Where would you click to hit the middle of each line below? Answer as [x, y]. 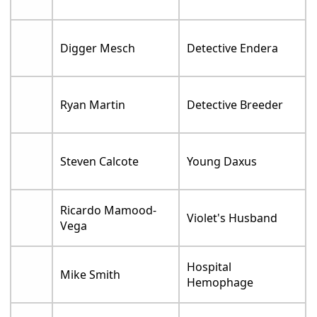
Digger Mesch [98, 48]
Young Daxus [222, 162]
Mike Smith [91, 275]
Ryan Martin [93, 105]
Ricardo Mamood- [109, 211]
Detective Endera [233, 48]
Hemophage [220, 283]
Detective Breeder [235, 105]
